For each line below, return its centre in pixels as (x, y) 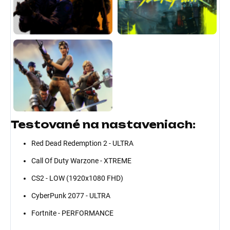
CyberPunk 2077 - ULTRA (71, 196)
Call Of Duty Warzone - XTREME (82, 161)
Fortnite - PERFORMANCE (73, 213)
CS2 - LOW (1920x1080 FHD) (77, 178)
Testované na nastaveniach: (103, 125)
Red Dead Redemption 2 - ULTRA (82, 143)
